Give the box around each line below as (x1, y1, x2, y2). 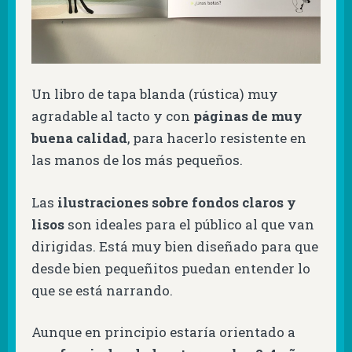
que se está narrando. (31, 280, 173, 299)
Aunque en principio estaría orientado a (31, 323, 295, 342)
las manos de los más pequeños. (31, 151, 243, 170)
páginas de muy (193, 107, 302, 126)
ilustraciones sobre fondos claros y (57, 192, 296, 211)
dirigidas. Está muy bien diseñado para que (31, 236, 318, 255)
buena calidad (31, 129, 127, 148)
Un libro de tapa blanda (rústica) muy (31, 85, 278, 104)
